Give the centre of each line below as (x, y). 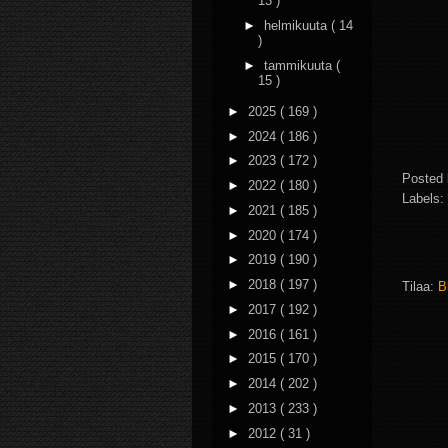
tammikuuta (299, 65)
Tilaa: (420, 286)
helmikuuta (297, 25)
